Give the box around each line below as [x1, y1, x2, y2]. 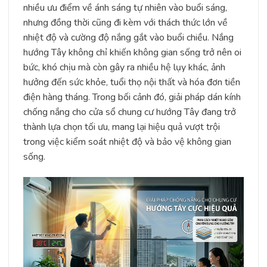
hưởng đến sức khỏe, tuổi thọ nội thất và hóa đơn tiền [23, 76, 240, 89]
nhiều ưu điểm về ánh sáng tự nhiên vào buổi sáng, [23, 1, 227, 14]
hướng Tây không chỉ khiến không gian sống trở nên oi [23, 46, 241, 59]
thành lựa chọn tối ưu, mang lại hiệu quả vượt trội [23, 120, 220, 133]
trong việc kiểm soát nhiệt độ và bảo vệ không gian [23, 135, 231, 148]
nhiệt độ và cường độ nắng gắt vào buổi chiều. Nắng [23, 31, 234, 44]
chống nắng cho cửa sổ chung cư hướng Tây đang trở [23, 105, 236, 119]
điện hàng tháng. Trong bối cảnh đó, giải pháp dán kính [23, 91, 241, 104]
